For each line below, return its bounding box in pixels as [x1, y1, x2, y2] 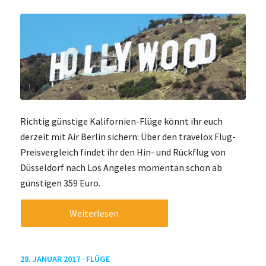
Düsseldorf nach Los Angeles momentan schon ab [20, 161, 222, 174]
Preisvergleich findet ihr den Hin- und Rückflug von [20, 146, 226, 159]
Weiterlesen [69, 207, 119, 219]
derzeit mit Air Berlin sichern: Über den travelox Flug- [20, 131, 236, 143]
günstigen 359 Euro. [20, 177, 100, 189]
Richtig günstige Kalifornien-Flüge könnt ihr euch [20, 115, 223, 128]
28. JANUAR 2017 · [20, 253, 86, 264]
